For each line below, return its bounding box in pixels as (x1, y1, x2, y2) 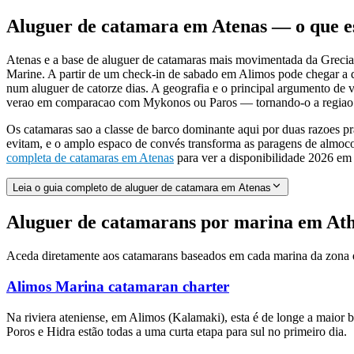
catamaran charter (104, 277, 229, 295)
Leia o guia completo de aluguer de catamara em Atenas (13, 182, 271, 194)
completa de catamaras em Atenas (6, 151, 174, 165)
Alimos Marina (6, 277, 104, 295)
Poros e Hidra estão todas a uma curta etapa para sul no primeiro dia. (6, 324, 347, 338)
